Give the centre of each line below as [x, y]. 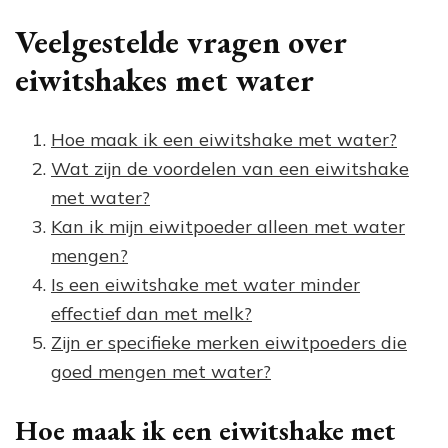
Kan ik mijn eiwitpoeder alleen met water [228, 227]
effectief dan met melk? [151, 314]
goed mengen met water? [161, 372]
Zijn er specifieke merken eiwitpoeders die [229, 343]
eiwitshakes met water [164, 79]
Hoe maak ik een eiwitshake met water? [224, 140]
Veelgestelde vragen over [181, 41]
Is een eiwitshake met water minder [205, 285]
